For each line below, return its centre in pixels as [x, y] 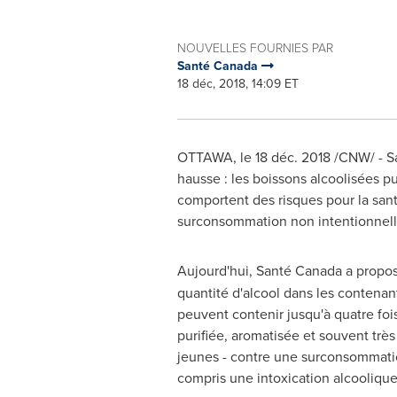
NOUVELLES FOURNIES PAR [255, 47]
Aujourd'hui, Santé [236, 270]
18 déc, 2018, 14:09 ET [237, 83]
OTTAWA [205, 157]
